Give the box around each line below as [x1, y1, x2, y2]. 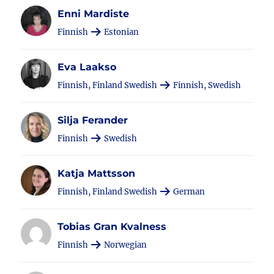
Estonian [102, 27, 139, 37]
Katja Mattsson [57, 168, 136, 179]
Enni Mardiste [57, 8, 130, 20]
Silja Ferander [57, 114, 128, 126]
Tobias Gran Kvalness [57, 221, 167, 232]
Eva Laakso [57, 61, 117, 73]
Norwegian [102, 240, 147, 250]
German [171, 187, 206, 197]
